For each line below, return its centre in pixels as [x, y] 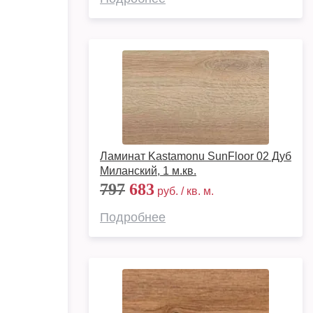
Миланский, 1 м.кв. [148, 171]
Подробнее [133, 217]
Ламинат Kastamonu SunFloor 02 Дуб [196, 156]
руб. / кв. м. [184, 191]
